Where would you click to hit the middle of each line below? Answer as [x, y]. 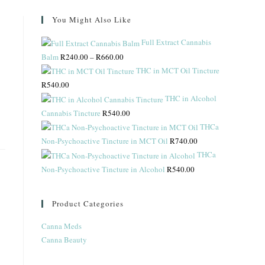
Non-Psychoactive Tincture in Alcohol [103, 169]
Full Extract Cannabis [176, 42]
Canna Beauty [64, 239]
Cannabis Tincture [71, 113]
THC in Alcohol [191, 98]
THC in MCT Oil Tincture [178, 70]
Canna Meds [62, 226]
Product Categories [88, 203]
